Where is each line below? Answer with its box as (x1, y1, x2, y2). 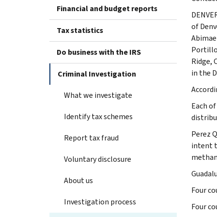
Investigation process (64, 196, 136, 207)
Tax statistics (57, 25, 103, 35)
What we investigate (64, 90, 132, 100)
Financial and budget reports (57, 3, 157, 14)
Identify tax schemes (64, 111, 133, 122)
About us (64, 175, 93, 186)
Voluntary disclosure (64, 154, 131, 164)
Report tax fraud (64, 132, 119, 143)
